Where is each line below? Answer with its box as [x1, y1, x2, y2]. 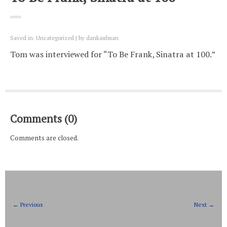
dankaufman [86, 34, 119, 42]
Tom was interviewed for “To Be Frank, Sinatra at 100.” [10, 49, 215, 60]
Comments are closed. [10, 133, 79, 142]
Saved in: [10, 34, 36, 42]
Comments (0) [10, 112, 77, 126]
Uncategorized [36, 34, 74, 42]
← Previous [13, 201, 43, 209]
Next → [194, 201, 214, 209]
